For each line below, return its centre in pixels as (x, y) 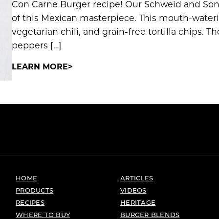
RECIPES (30, 202)
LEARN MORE (40, 66)
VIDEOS (133, 190)
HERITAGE (138, 202)
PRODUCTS (35, 190)
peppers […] (37, 45)
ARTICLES (137, 178)
